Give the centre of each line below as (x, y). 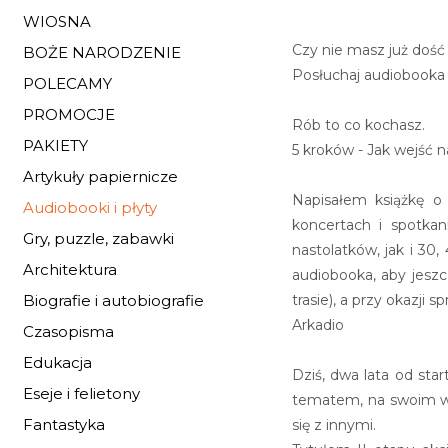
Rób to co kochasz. (358, 124)
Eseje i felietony (81, 393)
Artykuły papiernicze (100, 176)
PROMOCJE (69, 114)
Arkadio (317, 324)
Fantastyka (64, 424)
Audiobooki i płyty (90, 207)
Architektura (70, 269)
